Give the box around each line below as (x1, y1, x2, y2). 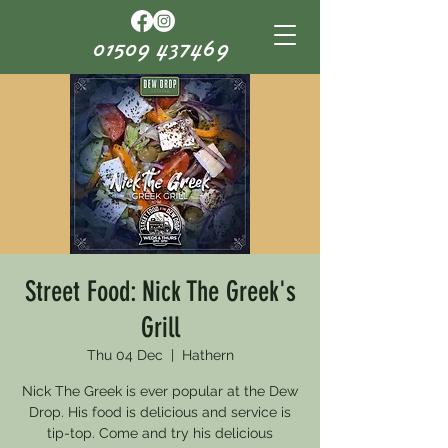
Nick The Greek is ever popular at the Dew (22, 383, 298, 399)
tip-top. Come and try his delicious (47, 425, 273, 441)
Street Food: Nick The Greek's (24, 275, 296, 308)
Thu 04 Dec (86, 347, 163, 363)
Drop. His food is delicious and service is (29, 404, 291, 420)
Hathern (181, 347, 234, 363)
